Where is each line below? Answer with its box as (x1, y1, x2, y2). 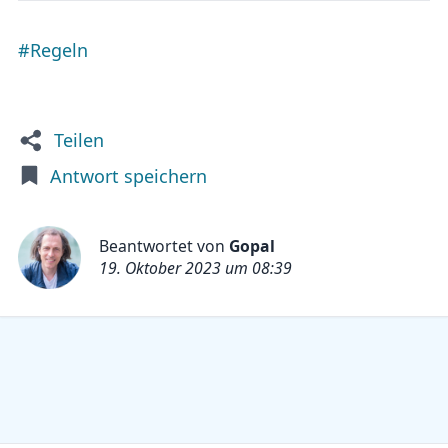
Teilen (54, 127, 104, 152)
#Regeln (18, 37, 88, 62)
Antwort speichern (49, 163, 207, 188)
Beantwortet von (99, 234, 229, 257)
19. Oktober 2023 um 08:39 (99, 256, 292, 279)
